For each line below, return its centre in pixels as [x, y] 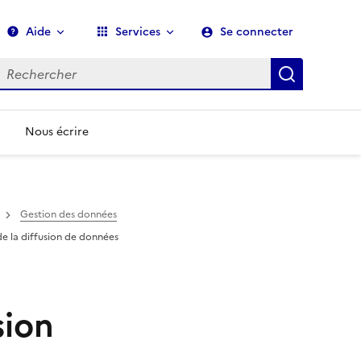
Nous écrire [57, 132]
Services [138, 32]
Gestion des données [68, 214]
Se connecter [257, 32]
